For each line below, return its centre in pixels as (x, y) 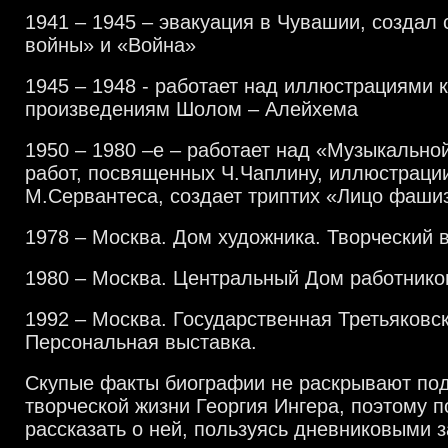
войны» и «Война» (110, 45)
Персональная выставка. (141, 342)
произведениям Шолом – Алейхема (191, 109)
